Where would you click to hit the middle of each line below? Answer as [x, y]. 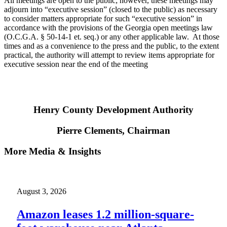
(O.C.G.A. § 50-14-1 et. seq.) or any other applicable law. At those [112, 36]
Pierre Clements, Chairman [113, 131]
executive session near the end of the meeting [76, 64]
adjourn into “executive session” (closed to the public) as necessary [111, 9]
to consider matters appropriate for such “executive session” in [103, 18]
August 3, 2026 [42, 192]
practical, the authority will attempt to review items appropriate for [109, 55]
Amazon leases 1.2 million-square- [105, 214]
